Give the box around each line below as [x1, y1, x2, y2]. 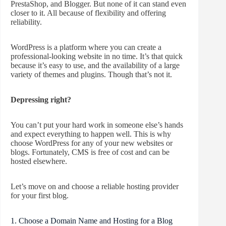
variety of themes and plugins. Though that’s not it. [11, 70, 172, 79]
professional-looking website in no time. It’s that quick [11, 51, 183, 61]
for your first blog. [11, 191, 69, 200]
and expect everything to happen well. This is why [11, 129, 171, 138]
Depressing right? [11, 95, 71, 104]
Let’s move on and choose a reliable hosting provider [11, 182, 179, 191]
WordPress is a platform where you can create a [11, 42, 161, 51]
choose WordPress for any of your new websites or [11, 138, 173, 147]
